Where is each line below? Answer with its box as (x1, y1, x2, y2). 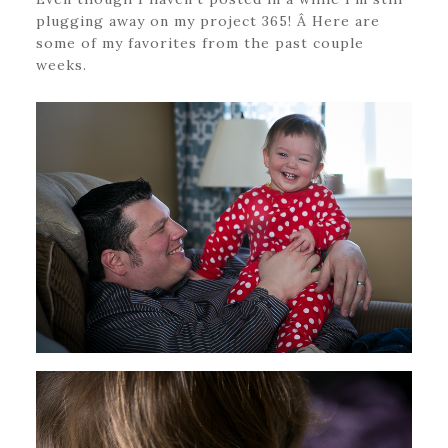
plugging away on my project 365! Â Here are (35, 12, 380, 30)
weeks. (35, 56, 87, 74)
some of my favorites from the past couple (35, 34, 364, 52)
